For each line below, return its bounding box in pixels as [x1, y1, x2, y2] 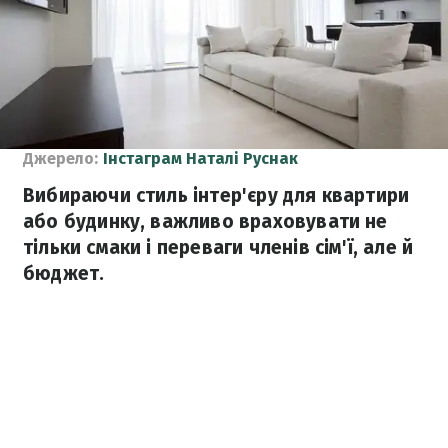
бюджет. [23, 262, 105, 285]
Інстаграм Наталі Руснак [103, 149, 298, 168]
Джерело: [23, 149, 98, 168]
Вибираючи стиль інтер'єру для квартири [23, 184, 410, 207]
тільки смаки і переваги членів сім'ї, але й [23, 236, 414, 259]
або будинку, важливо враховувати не [23, 210, 388, 233]
